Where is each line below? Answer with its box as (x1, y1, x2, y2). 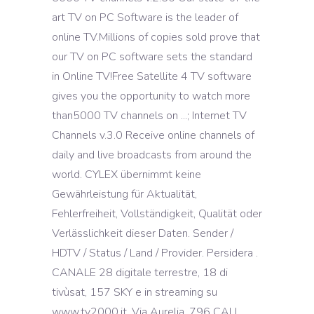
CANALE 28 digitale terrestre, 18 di (52, 265, 228, 280)
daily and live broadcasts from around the (52, 147, 252, 163)
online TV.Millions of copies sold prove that (52, 29, 260, 45)
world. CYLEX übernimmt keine (52, 167, 201, 182)
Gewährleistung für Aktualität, (52, 186, 197, 202)
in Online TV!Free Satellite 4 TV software (52, 69, 252, 84)
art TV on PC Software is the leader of (52, 10, 238, 25)
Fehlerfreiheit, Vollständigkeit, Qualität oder (52, 206, 262, 221)
